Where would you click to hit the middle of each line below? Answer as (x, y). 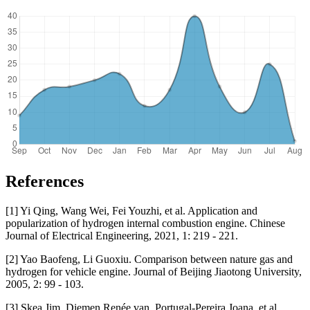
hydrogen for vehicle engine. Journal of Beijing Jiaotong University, (154, 271)
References (45, 181)
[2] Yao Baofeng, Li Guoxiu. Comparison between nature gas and (149, 259)
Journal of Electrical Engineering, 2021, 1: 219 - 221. (122, 235)
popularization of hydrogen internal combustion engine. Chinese (145, 223)
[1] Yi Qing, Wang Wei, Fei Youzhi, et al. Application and (131, 210)
